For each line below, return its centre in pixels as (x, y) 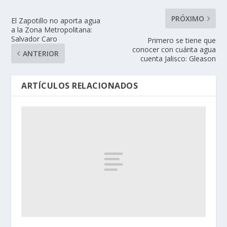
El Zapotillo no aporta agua (56, 21)
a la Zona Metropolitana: (52, 30)
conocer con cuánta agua (174, 49)
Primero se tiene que (181, 40)
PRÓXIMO (187, 18)
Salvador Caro (34, 39)
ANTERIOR (41, 53)
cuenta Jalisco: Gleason (178, 59)
